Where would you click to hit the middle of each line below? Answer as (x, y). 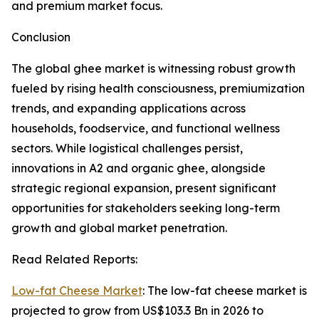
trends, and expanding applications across (129, 109)
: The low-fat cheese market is (225, 291)
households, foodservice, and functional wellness (146, 129)
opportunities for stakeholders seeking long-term (146, 208)
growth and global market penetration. (119, 228)
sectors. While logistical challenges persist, (127, 148)
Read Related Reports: (74, 260)
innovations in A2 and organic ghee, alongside (138, 168)
